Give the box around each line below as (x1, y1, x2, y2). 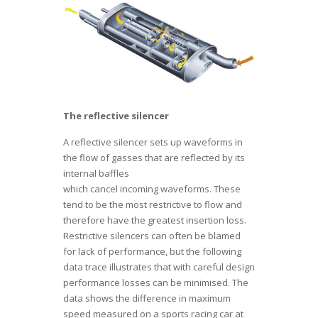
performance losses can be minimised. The (63, 275, 248, 289)
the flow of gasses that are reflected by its (63, 150, 245, 164)
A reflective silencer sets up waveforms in (63, 135, 243, 148)
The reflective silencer (63, 109, 169, 122)
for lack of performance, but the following (63, 244, 241, 258)
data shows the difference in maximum (63, 291, 231, 305)
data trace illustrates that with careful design (63, 260, 255, 273)
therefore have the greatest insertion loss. (63, 213, 246, 226)
